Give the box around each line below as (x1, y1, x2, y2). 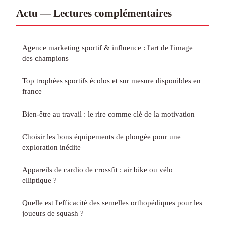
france (22, 86, 42, 95)
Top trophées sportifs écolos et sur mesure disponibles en (22, 76, 201, 85)
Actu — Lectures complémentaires (16, 7, 172, 19)
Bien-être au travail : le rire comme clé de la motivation (22, 109, 195, 118)
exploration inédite (22, 142, 81, 151)
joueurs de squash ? (22, 208, 84, 217)
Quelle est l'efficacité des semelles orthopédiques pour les (22, 198, 202, 207)
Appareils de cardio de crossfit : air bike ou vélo (22, 165, 173, 174)
